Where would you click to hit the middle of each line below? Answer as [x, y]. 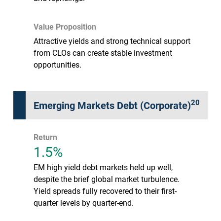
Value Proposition [65, 26]
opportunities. [57, 64]
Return [45, 137]
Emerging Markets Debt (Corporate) [112, 105]
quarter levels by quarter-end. [84, 202]
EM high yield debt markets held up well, [103, 167]
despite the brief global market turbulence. [107, 179]
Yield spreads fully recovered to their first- [105, 190]
